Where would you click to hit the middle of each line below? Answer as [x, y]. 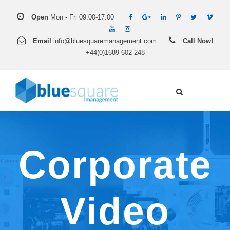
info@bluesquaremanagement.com [105, 41]
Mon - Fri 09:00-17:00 [81, 17]
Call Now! [198, 41]
